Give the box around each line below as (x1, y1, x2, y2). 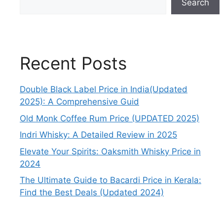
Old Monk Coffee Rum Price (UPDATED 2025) (20, 113, 199, 123)
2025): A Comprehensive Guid (20, 97, 139, 107)
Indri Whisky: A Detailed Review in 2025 (20, 130, 177, 140)
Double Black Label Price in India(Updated (20, 84, 187, 95)
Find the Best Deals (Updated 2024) (20, 187, 164, 198)
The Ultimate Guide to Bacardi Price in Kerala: (20, 175, 201, 185)
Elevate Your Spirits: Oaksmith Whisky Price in (20, 146, 201, 156)
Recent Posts (20, 53, 127, 74)
